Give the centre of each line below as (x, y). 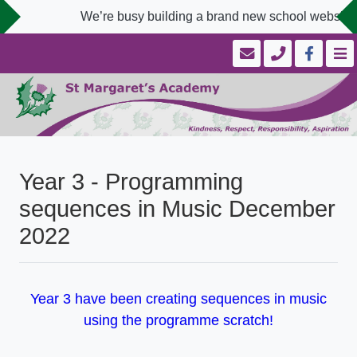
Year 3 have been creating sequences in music (178, 299)
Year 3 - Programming (131, 182)
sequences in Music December (177, 209)
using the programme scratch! (178, 321)
